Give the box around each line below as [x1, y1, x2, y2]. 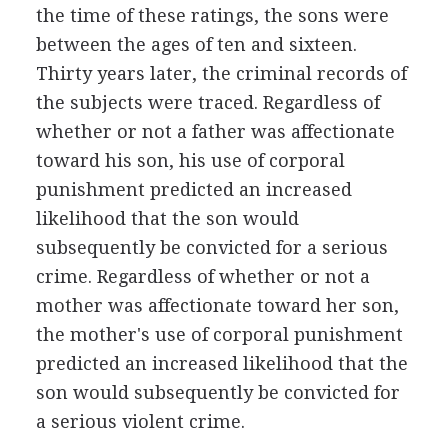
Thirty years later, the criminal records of [35, 62, 407, 84]
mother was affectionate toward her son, [35, 294, 399, 316]
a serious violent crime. [35, 410, 245, 432]
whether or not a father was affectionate [35, 120, 395, 142]
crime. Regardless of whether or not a [35, 265, 370, 287]
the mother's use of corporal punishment [35, 323, 403, 345]
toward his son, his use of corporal [35, 149, 345, 171]
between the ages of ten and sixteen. [35, 33, 357, 55]
